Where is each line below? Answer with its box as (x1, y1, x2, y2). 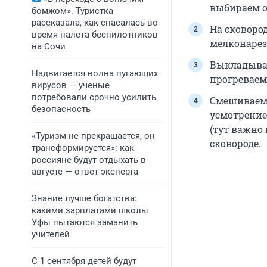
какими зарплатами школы (32, 205, 148, 216)
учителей (32, 229, 70, 240)
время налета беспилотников (32, 29, 158, 40)
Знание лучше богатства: (32, 193, 137, 204)
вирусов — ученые (32, 80, 110, 91)
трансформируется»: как (32, 142, 134, 153)
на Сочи (32, 41, 66, 52)
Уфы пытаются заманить (32, 217, 138, 228)
